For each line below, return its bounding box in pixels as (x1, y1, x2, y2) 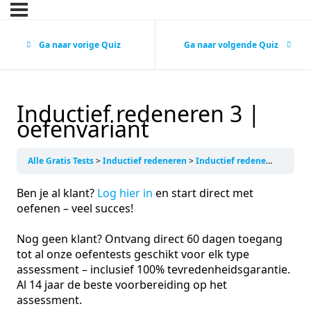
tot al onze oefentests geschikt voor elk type (17, 246, 249, 262)
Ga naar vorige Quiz (38, 39, 121, 51)
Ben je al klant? (17, 185, 97, 201)
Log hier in (97, 185, 153, 201)
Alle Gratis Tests (28, 155, 96, 167)
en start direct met (153, 185, 253, 201)
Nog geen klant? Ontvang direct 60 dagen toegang (17, 231, 283, 247)
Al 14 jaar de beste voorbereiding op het (17, 277, 227, 293)
